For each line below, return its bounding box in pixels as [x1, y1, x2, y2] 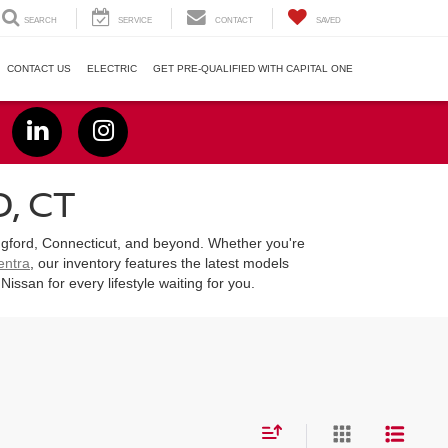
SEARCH [24, 16, 57, 26]
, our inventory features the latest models [30, 255, 289, 272]
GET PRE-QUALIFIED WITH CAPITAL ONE [153, 63, 353, 75]
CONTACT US [7, 63, 71, 75]
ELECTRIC [87, 63, 137, 75]
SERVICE [118, 16, 152, 26]
